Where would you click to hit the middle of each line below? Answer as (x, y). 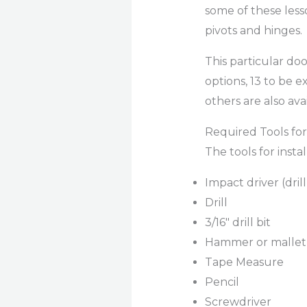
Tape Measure (244, 262)
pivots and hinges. (253, 31)
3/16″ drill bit (237, 223)
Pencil (222, 282)
